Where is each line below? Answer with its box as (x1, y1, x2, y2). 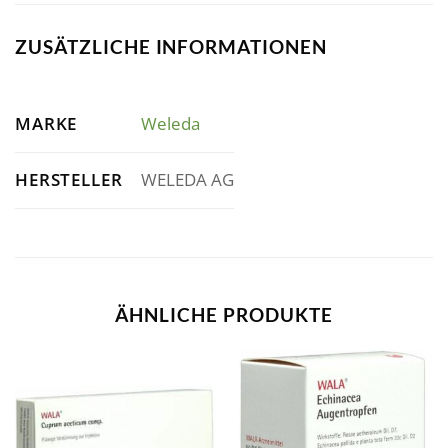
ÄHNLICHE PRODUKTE (115, 302, 333, 326)
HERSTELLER (15, 167, 123, 191)
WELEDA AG (140, 168, 234, 192)
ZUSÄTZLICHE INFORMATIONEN (15, 35, 327, 59)
